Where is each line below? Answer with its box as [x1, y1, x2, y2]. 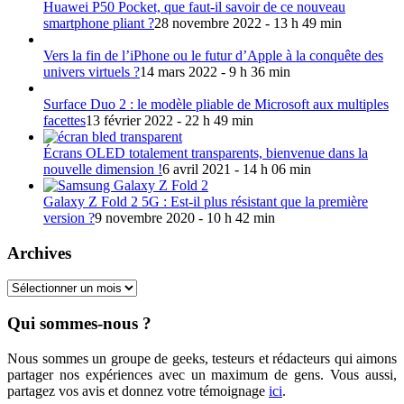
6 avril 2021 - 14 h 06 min [162, 161, 311, 177]
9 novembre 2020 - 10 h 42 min [95, 209, 275, 225]
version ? [43, 209, 95, 225]
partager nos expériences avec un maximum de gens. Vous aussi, [7, 366, 397, 382]
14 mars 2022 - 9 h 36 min [140, 63, 290, 79]
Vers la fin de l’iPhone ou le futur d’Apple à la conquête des [43, 47, 383, 63]
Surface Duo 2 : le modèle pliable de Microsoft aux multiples [43, 96, 389, 112]
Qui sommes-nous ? [7, 314, 151, 334]
